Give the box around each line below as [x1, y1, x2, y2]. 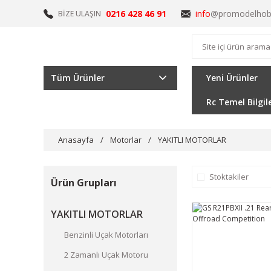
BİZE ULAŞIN [58, 8, 101, 19]
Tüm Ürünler [51, 72, 105, 83]
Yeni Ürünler [206, 72, 258, 83]
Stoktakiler [209, 171, 249, 182]
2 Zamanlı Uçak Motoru [64, 249, 148, 260]
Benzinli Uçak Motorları [64, 229, 148, 240]
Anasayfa [58, 134, 94, 145]
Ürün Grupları [51, 176, 117, 189]
